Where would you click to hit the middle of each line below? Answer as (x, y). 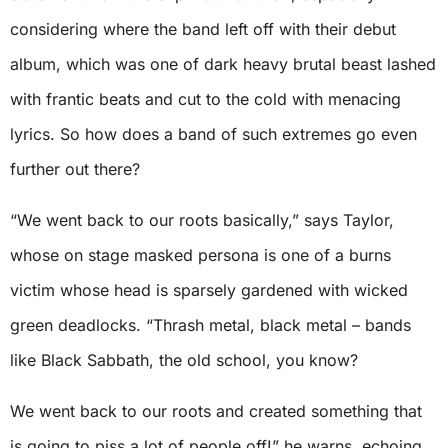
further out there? (75, 168)
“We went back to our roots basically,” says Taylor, (202, 219)
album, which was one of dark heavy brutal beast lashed (223, 63)
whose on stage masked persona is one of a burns (200, 254)
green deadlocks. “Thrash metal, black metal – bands (210, 324)
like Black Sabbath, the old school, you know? (184, 359)
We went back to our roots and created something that (216, 410)
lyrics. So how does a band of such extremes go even (213, 133)
